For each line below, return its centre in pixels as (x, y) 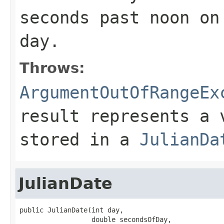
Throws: (52, 68)
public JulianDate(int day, (71, 210)
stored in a (79, 139)
